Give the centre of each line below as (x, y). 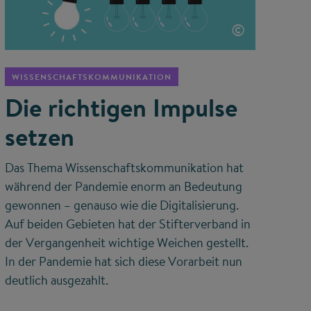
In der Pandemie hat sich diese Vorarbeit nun (123, 261)
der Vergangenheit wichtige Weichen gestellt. (126, 242)
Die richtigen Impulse (121, 107)
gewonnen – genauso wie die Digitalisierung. (121, 205)
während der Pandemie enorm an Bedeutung (123, 186)
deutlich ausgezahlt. (56, 280)
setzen (39, 136)
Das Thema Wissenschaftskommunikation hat (124, 167)
